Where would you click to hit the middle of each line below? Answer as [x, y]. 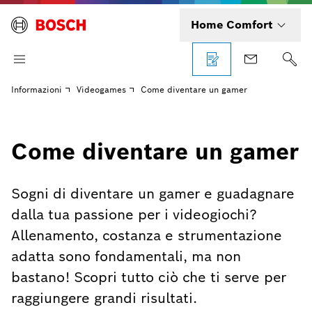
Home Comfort [232, 25]
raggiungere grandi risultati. [104, 298]
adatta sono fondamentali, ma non [126, 256]
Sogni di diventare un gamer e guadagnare [153, 194]
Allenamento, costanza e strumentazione [147, 235]
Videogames [101, 89]
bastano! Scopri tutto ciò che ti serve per [149, 277]
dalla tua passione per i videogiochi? [134, 214]
